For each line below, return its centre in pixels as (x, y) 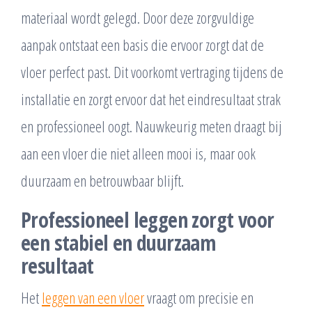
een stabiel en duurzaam (119, 243)
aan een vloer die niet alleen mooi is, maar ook (138, 154)
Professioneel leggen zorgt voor (148, 220)
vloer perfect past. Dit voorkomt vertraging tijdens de (152, 72)
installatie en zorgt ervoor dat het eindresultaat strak (151, 99)
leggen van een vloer (93, 298)
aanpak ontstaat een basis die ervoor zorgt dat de (142, 45)
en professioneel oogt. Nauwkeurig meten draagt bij (151, 126)
